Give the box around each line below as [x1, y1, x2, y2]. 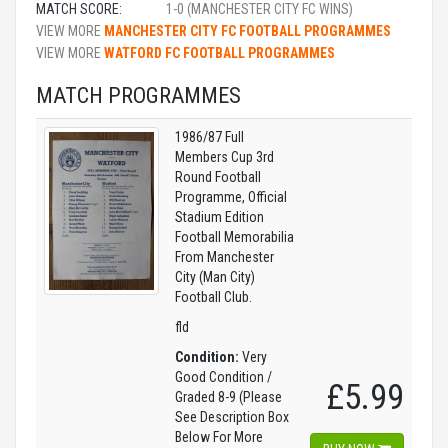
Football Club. [175, 289, 252, 305]
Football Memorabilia [175, 229, 294, 245]
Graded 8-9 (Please [175, 389, 282, 405]
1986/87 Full [175, 129, 244, 145]
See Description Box [175, 409, 289, 425]
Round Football [175, 169, 261, 185]
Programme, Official [175, 189, 287, 205]
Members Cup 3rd [175, 149, 274, 165]
